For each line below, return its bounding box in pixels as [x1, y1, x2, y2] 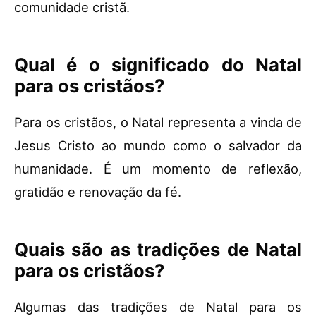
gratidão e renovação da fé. [14, 184, 181, 200]
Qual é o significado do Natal [14, 54, 302, 76]
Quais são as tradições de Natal [14, 238, 302, 261]
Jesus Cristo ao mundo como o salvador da [14, 138, 302, 154]
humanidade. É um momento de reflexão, [14, 161, 302, 177]
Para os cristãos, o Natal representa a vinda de [14, 114, 302, 130]
